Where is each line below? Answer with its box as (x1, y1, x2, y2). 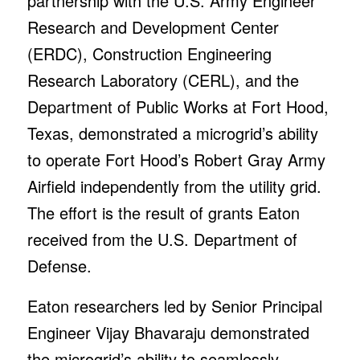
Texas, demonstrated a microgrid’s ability (27, 121, 318, 145)
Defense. (27, 253, 92, 277)
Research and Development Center (27, 14, 279, 39)
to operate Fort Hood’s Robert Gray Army (27, 147, 325, 171)
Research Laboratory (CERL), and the (27, 67, 299, 92)
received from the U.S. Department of (27, 227, 297, 251)
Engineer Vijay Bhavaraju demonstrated (27, 320, 309, 344)
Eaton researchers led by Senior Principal (27, 293, 322, 317)
